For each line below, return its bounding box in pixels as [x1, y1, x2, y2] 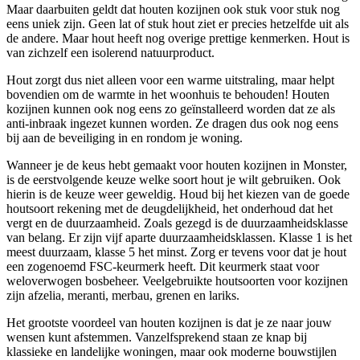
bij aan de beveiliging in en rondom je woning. [6, 130, 243, 145]
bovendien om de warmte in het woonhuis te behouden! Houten [6, 87, 329, 101]
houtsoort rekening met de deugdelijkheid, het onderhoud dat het [6, 201, 333, 215]
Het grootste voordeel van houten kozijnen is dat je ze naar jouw [6, 315, 332, 329]
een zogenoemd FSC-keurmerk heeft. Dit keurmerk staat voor [6, 259, 319, 273]
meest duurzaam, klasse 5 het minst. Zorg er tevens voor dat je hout [6, 244, 346, 259]
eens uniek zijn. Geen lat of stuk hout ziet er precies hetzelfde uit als [6, 16, 349, 31]
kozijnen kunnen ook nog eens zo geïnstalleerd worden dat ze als [6, 101, 335, 116]
